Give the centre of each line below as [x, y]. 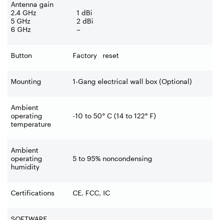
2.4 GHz [24, 12]
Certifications [33, 192]
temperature [31, 124]
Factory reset [96, 55]
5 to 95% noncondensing [112, 158]
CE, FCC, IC [91, 192]
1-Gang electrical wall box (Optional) [132, 81]
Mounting [26, 81]
